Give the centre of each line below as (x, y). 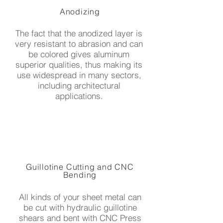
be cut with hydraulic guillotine (80, 207)
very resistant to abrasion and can (79, 44)
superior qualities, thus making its (79, 64)
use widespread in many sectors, (79, 75)
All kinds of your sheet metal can (80, 197)
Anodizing (80, 11)
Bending (80, 175)
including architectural (79, 85)
